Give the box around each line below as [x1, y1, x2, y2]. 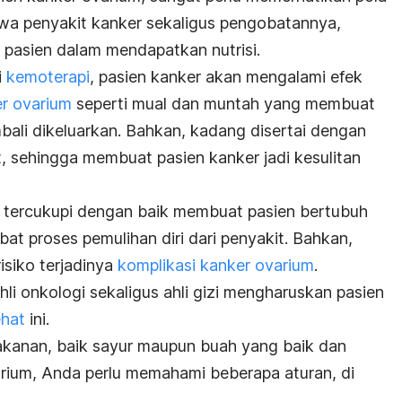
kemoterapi [6, 66, 90, 86]
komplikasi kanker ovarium [118, 255, 314, 275]
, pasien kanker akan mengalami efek [90, 66, 363, 86]
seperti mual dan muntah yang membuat [72, 93, 375, 113]
